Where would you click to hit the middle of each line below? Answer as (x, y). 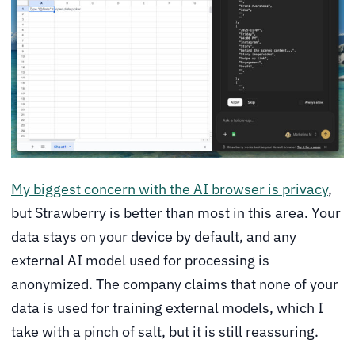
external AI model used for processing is (140, 260)
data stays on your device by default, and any (154, 236)
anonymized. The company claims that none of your (175, 284)
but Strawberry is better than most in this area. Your (176, 212)
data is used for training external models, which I (167, 307)
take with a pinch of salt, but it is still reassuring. (165, 331)
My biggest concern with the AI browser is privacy (170, 189)
